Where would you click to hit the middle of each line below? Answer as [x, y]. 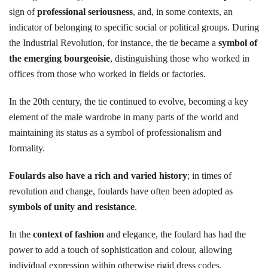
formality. [27, 148]
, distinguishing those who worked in [180, 58]
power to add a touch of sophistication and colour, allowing [121, 250]
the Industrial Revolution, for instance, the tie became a [114, 43]
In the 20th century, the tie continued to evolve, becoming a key [129, 101]
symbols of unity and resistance [72, 207]
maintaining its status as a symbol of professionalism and [115, 133]
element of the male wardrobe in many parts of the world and [124, 117]
